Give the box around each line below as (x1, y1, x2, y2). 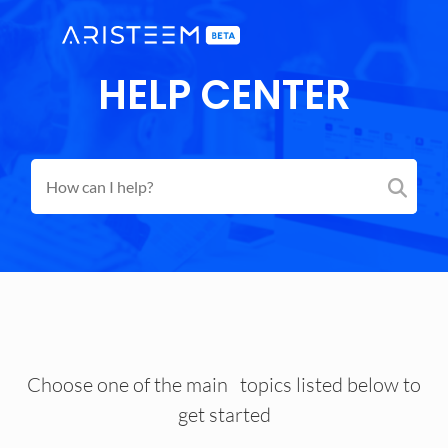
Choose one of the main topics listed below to (27, 371, 421, 397)
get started (177, 401, 271, 427)
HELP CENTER (97, 66, 351, 123)
